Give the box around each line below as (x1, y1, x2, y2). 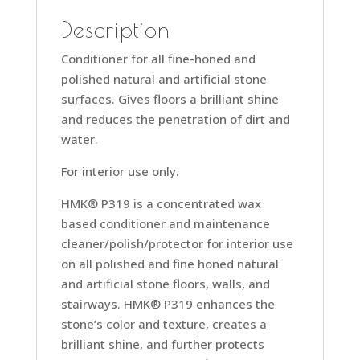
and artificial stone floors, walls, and (60, 275, 270, 292)
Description (60, 15, 170, 43)
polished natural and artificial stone (60, 70, 267, 87)
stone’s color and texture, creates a (60, 315, 267, 332)
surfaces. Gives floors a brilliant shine (60, 90, 279, 107)
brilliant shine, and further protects (60, 335, 264, 352)
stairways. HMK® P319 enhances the (60, 295, 275, 312)
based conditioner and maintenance (60, 215, 270, 231)
